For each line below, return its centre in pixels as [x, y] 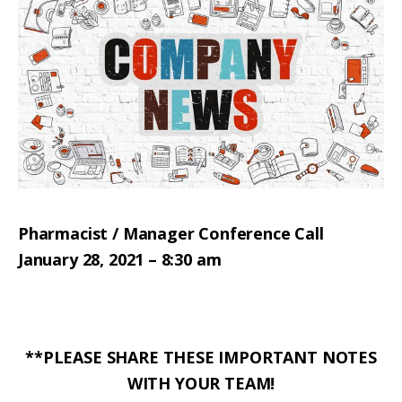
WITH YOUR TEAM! [201, 384]
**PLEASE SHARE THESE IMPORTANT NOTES [201, 358]
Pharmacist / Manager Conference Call [171, 234]
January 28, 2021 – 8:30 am [126, 260]
